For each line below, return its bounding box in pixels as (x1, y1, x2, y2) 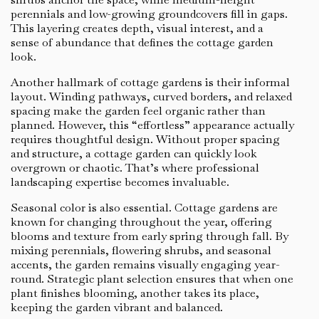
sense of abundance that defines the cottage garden (11, 34, 273, 50)
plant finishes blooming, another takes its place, (11, 285, 259, 300)
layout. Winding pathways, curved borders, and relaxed (11, 88, 292, 104)
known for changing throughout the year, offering (11, 214, 272, 229)
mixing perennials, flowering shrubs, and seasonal (11, 242, 271, 258)
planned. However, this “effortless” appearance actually (11, 117, 294, 132)
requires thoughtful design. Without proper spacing (11, 131, 280, 147)
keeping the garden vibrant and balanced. (11, 299, 223, 315)
